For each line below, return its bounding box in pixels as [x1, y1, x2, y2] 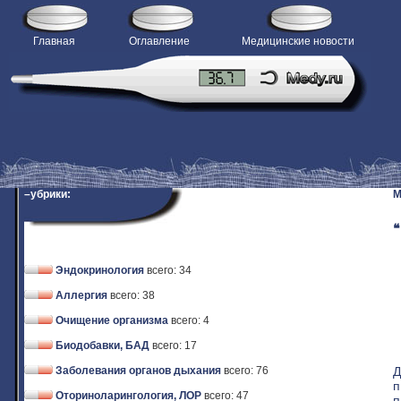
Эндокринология [55, 264, 144, 277]
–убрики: [24, 188, 71, 200]
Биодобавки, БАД [55, 339, 149, 352]
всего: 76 [224, 364, 269, 377]
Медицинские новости [242, 35, 354, 47]
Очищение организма [55, 314, 168, 327]
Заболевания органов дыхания [55, 364, 221, 377]
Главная [32, 35, 75, 47]
